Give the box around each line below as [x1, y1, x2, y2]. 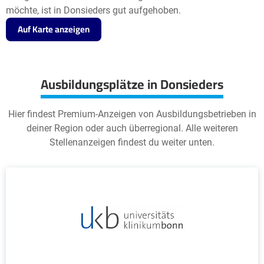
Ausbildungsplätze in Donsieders [41, 72, 223, 97]
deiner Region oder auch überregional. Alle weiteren [26, 123, 238, 134]
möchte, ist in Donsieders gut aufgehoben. [6, 5, 181, 16]
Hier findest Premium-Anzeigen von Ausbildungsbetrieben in [8, 108, 256, 120]
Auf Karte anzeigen [18, 21, 90, 38]
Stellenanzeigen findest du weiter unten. [49, 137, 214, 148]
